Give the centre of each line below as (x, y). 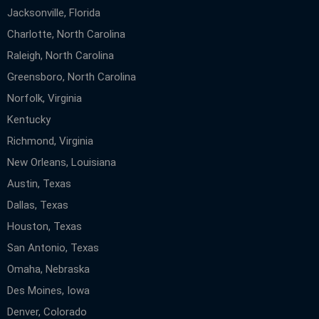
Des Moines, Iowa (48, 290)
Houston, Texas (45, 226)
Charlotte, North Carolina (66, 34)
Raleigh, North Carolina (61, 55)
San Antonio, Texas (53, 247)
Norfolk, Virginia (45, 98)
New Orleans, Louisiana (62, 162)
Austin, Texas (39, 183)
